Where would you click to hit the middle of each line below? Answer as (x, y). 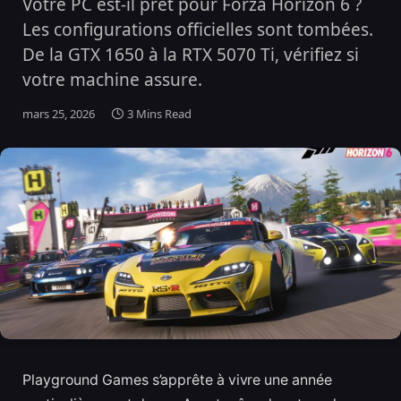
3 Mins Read (159, 114)
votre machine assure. (112, 80)
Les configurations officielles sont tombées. (198, 30)
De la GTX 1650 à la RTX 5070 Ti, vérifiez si (191, 55)
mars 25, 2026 (59, 114)
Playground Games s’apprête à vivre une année (177, 380)
